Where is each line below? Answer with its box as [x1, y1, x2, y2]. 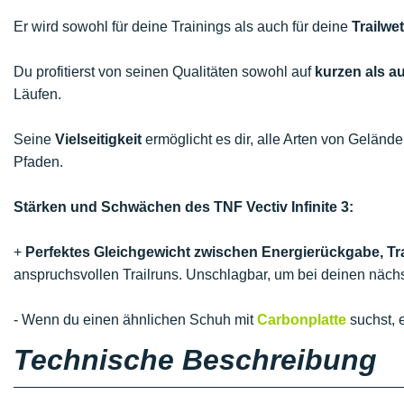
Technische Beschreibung [14, 344, 377, 376]
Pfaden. [14, 154, 63, 170]
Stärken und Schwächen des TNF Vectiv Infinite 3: [14, 199, 353, 215]
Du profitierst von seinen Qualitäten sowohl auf [14, 64, 315, 79]
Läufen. [14, 87, 61, 102]
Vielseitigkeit [55, 132, 142, 147]
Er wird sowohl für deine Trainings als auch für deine [14, 19, 352, 34]
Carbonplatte [257, 312, 346, 327]
